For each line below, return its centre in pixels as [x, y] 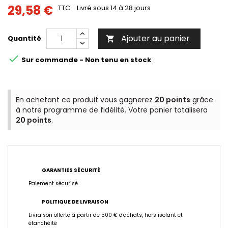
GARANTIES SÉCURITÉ [71, 170]
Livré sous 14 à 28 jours [114, 8]
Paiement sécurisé [53, 184]
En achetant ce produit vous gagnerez [85, 100]
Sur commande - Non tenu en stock [85, 60]
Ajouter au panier [155, 39]
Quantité [24, 39]
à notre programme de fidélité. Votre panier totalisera [112, 110]
